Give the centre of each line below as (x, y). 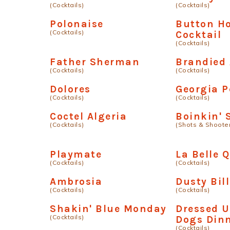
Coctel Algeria (88, 116)
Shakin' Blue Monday (108, 209)
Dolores (70, 89)
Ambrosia (76, 181)
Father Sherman (95, 62)
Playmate (76, 154)
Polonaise (77, 24)
